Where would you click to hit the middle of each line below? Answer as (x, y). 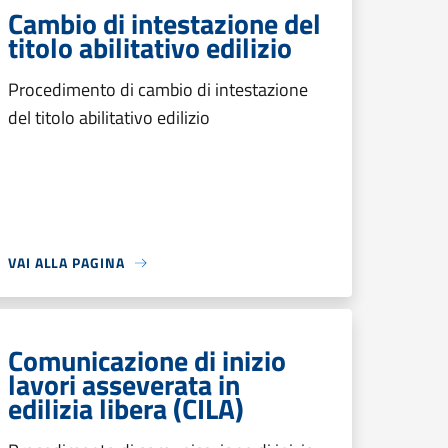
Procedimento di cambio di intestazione (158, 89)
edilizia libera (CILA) (126, 408)
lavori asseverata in (124, 384)
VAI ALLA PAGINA (66, 262)
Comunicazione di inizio (147, 360)
